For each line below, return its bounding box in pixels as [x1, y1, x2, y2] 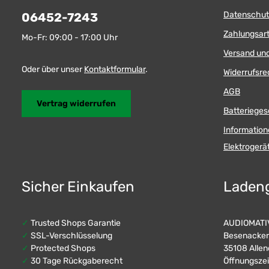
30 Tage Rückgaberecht [29, 255, 122, 266]
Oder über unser [22, 64, 84, 74]
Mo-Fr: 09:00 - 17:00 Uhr [22, 32, 118, 43]
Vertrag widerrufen [37, 98, 116, 109]
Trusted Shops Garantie [29, 217, 121, 228]
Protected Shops [29, 243, 95, 253]
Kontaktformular [84, 64, 145, 74]
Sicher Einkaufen [22, 178, 134, 195]
